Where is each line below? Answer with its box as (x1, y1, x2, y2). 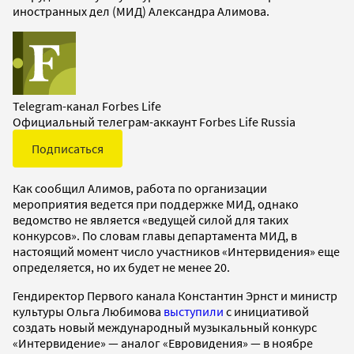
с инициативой (224, 303, 309, 319)
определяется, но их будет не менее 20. (13, 258, 232, 275)
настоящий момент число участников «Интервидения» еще (13, 243, 340, 259)
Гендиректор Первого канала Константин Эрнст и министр (13, 287, 337, 303)
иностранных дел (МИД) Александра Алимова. (13, 2, 269, 19)
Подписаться (32, 140, 104, 156)
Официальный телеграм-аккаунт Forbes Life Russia (13, 113, 296, 130)
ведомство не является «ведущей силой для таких (13, 211, 288, 228)
